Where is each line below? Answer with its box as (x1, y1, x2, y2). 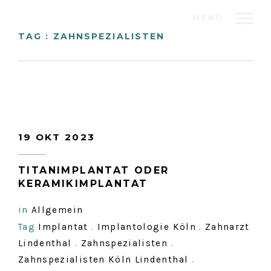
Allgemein (31, 204, 83, 215)
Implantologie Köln (97, 221, 196, 232)
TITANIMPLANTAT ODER (18, 165, 169, 176)
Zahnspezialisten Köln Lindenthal (18, 254, 189, 265)
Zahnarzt (205, 221, 250, 232)
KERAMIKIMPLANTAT (18, 178, 148, 189)
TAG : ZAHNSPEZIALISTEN (18, 31, 165, 42)
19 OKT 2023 (18, 131, 96, 143)
